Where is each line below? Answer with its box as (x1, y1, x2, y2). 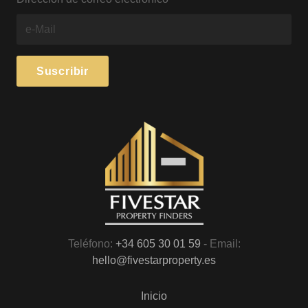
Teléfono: (67, 237, 115, 250)
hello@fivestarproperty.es (92, 254, 216, 266)
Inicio (141, 290, 167, 302)
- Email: (200, 237, 241, 250)
